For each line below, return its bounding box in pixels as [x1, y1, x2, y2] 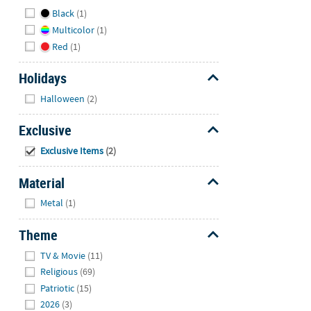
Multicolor [51, 24, 94, 37]
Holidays [18, 69, 67, 88]
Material [18, 173, 65, 192]
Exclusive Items [40, 144, 104, 158]
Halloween [40, 92, 85, 105]
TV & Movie [40, 249, 86, 262]
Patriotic [40, 281, 75, 294]
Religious [40, 265, 78, 278]
